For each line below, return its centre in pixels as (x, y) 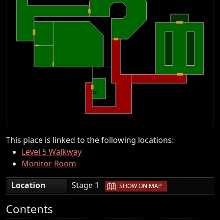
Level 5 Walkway (52, 151)
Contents (29, 209)
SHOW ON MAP (140, 186)
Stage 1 (88, 185)
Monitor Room (49, 163)
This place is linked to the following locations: (90, 140)
